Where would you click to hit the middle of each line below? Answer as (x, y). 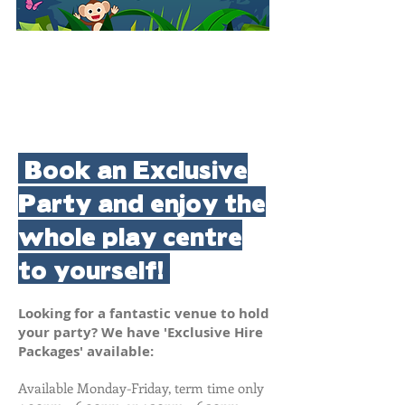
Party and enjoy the (142, 201)
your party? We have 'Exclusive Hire (141, 332)
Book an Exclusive (133, 168)
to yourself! (94, 268)
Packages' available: (86, 351)
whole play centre (130, 235)
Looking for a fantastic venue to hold (144, 313)
